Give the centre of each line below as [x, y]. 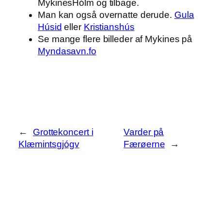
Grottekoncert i [63, 132]
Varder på [144, 132]
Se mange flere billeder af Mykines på [115, 39]
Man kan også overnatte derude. [106, 15]
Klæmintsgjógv [49, 144]
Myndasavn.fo [67, 51]
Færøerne [144, 144]
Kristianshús [109, 27]
